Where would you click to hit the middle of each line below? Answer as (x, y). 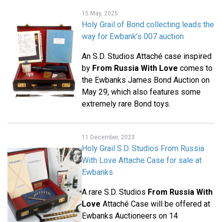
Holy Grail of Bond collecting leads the (148, 25)
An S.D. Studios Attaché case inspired (147, 56)
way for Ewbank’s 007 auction (133, 37)
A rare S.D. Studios (115, 192)
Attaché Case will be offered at (155, 204)
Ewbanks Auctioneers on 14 (130, 216)
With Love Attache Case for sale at (142, 161)
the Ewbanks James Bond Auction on (146, 80)
